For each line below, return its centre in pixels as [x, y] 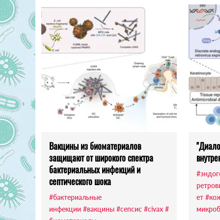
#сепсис [129, 209]
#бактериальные [75, 197]
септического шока [80, 181]
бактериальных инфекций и [95, 170]
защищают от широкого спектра [101, 158]
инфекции [65, 209]
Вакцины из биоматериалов [95, 146]
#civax [153, 209]
